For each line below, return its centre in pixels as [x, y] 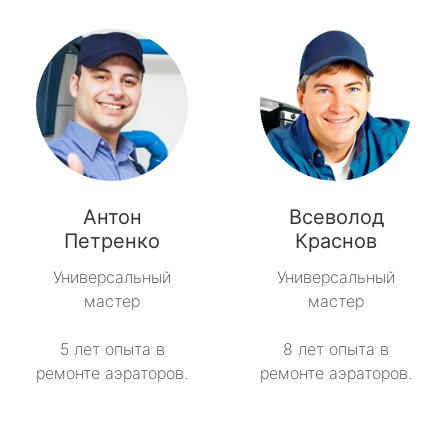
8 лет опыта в [336, 349]
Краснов [336, 241]
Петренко [112, 241]
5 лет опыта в [112, 349]
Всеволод [336, 217]
